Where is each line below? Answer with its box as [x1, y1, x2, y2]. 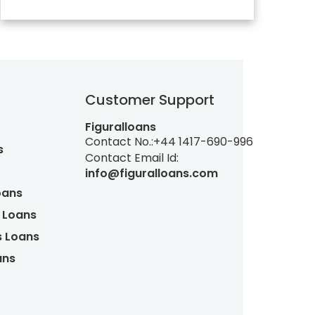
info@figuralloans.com [85, 165, 218, 181]
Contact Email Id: [85, 149, 179, 166]
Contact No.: [85, 133, 153, 150]
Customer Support [85, 89, 214, 110]
